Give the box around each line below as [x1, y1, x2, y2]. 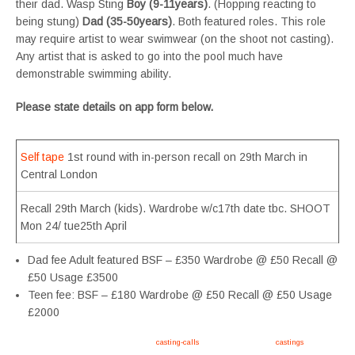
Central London [21, 168, 97, 181]
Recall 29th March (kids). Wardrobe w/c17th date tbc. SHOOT [21, 202, 330, 215]
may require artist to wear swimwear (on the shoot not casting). [16, 32, 334, 45]
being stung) [16, 15, 82, 28]
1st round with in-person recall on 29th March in [64, 151, 307, 163]
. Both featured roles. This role [172, 15, 326, 28]
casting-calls [156, 337, 199, 346]
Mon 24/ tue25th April [21, 219, 127, 232]
